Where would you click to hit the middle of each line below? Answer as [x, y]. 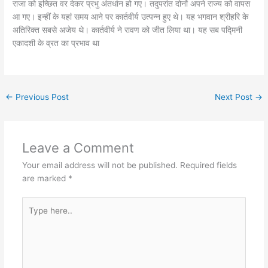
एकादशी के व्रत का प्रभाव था [56, 43]
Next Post [234, 97]
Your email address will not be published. [100, 165]
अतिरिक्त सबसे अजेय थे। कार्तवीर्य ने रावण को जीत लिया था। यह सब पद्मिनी [128, 30]
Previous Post [41, 97]
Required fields [208, 165]
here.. [32, 216]
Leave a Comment [78, 148]
